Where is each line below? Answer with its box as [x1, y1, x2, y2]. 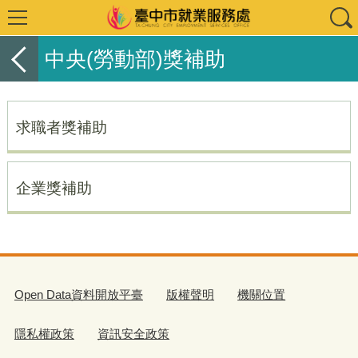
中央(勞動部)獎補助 [44, 46, 225, 71]
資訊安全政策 [97, 326, 170, 340]
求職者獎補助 [15, 118, 107, 137]
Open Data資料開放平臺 [14, 288, 143, 302]
